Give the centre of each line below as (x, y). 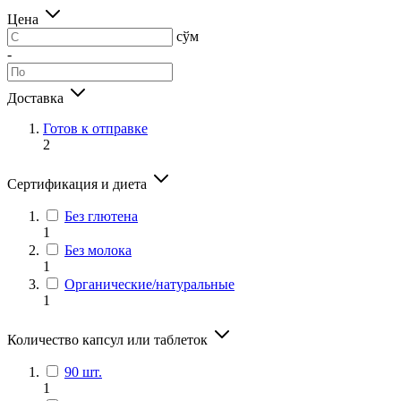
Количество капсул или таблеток (109, 339)
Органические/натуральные (149, 284)
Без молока (98, 250)
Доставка (37, 98)
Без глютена (101, 216)
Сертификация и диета (79, 183)
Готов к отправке (95, 128)
